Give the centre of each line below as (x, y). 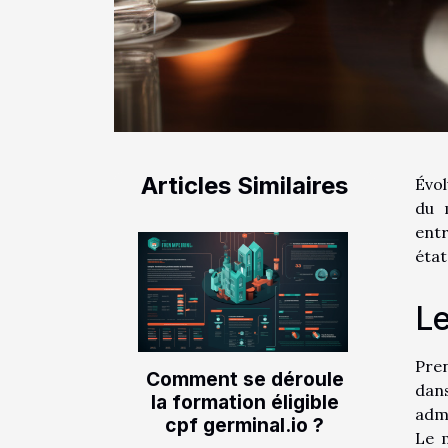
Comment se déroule (244, 378)
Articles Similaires (244, 185)
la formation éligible (244, 401)
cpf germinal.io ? (244, 424)
